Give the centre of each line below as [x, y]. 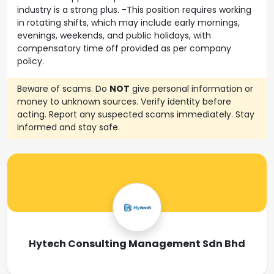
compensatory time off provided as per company [124, 48]
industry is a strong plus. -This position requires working [134, 10]
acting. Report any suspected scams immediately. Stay [136, 114]
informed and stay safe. [68, 127]
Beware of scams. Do [63, 89]
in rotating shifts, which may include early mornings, [128, 23]
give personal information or [191, 89]
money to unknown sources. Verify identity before [124, 102]
